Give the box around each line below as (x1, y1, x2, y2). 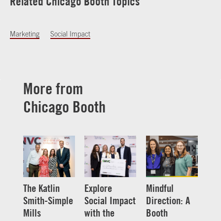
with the (84, 207, 115, 220)
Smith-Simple (23, 194, 74, 207)
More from (23, 79, 83, 99)
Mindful (146, 182, 174, 195)
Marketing (10, 30, 39, 38)
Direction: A (146, 194, 190, 207)
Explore (84, 182, 112, 195)
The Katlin (23, 182, 60, 195)
